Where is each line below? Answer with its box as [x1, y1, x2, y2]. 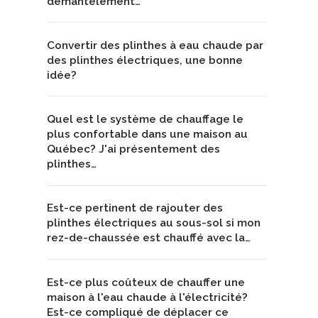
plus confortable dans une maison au [47, 128, 248, 141]
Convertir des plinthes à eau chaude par [47, 38, 263, 52]
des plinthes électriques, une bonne [47, 53, 243, 67]
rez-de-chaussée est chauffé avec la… [47, 231, 251, 245]
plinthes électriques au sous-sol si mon [47, 216, 261, 230]
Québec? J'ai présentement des [47, 143, 220, 156]
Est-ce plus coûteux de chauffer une [47, 275, 245, 289]
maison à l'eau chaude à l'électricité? [47, 290, 248, 304]
